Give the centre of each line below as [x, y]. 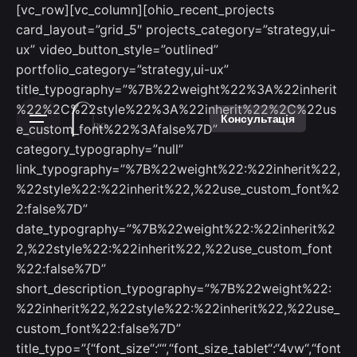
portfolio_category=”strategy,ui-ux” [122, 69]
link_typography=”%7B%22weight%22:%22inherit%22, [178, 169]
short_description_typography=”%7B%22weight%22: [174, 288]
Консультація [257, 118]
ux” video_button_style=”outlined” [117, 49]
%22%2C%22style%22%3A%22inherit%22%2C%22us [176, 109]
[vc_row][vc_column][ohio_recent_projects [145, 10]
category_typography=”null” [100, 149]
